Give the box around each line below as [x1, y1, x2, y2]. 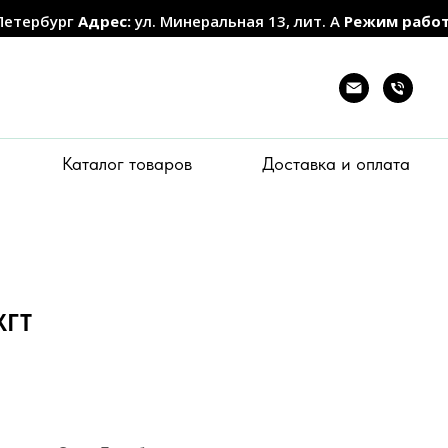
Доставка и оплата [261, 153, 410, 175]
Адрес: [78, 11, 135, 31]
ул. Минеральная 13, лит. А [135, 11, 344, 31]
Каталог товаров [61, 153, 192, 175]
